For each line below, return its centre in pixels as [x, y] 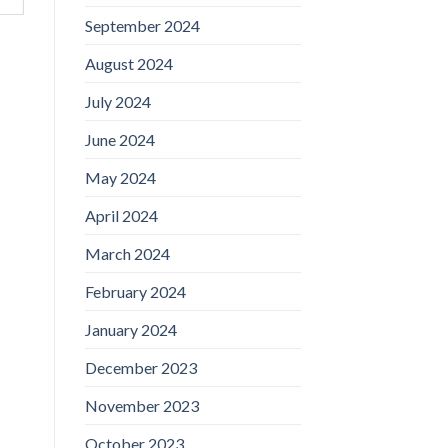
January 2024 [130, 329]
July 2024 [117, 101]
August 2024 [128, 63]
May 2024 [120, 177]
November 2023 [141, 405]
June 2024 [119, 139]
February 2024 [135, 291]
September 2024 [142, 25]
